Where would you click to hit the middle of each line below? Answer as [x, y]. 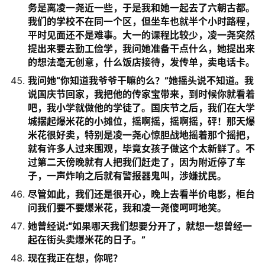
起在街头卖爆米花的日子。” [87, 240]
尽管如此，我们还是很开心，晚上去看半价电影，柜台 [141, 194]
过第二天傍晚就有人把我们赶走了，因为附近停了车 [137, 162]
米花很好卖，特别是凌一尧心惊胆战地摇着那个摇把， [141, 135]
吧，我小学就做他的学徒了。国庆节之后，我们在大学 [141, 108]
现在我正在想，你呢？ [75, 258]
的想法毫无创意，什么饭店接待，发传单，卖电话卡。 [141, 62]
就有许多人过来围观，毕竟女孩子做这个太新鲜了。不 [141, 148]
